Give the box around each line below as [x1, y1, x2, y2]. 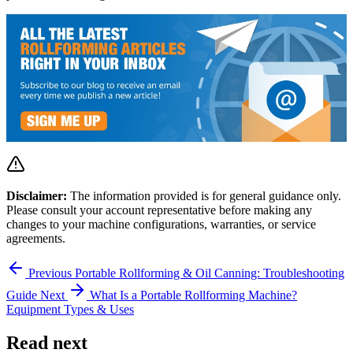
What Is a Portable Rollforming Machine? [90, 288, 297, 302]
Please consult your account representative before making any [6, 203, 312, 217]
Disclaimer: [6, 188, 67, 203]
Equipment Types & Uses [6, 302, 134, 316]
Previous [28, 266, 72, 280]
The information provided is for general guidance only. [67, 188, 341, 203]
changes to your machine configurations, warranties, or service [6, 217, 316, 231]
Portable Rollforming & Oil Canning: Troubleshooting [75, 266, 344, 280]
